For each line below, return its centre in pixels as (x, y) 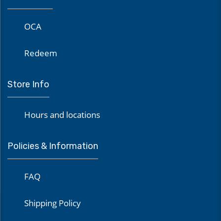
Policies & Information (53, 146)
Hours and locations (62, 115)
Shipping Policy (53, 203)
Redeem (41, 53)
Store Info (28, 84)
